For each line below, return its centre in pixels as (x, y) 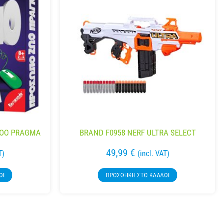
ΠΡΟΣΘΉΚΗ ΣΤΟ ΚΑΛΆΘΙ (137, 175)
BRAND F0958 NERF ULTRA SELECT (137, 133)
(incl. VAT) (153, 154)
